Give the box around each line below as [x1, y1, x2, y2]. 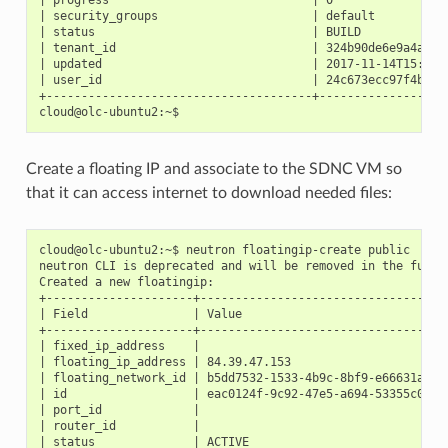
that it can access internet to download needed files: [25, 184, 392, 201]
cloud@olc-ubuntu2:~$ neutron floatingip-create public [38, 242, 410, 257]
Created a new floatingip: [38, 274, 214, 289]
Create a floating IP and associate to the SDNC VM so [25, 160, 402, 177]
